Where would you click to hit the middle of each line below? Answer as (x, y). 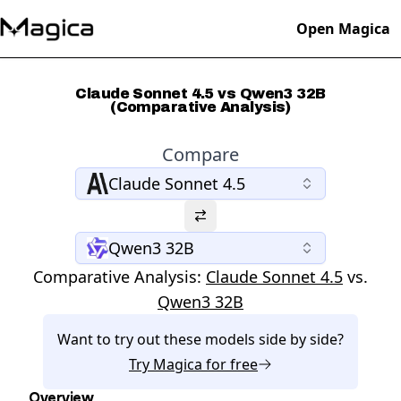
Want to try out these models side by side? (200, 339)
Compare (200, 154)
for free (230, 364)
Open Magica (343, 29)
